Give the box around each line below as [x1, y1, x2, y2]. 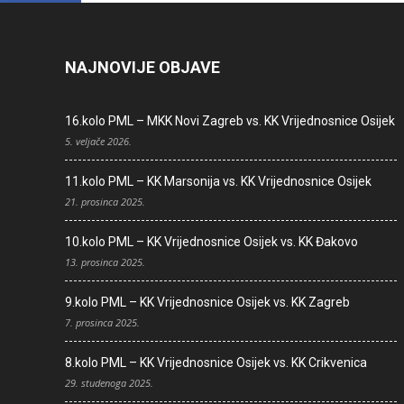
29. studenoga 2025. [65, 376, 153, 390]
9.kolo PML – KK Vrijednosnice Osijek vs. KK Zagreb [65, 295, 350, 310]
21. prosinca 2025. [65, 195, 145, 209]
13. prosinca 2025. [65, 255, 145, 270]
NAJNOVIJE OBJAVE [65, 58, 220, 78]
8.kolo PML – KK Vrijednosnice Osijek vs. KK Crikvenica [65, 355, 367, 371]
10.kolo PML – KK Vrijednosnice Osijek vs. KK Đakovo [65, 234, 358, 250]
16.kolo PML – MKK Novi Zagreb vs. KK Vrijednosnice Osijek [65, 114, 395, 129]
